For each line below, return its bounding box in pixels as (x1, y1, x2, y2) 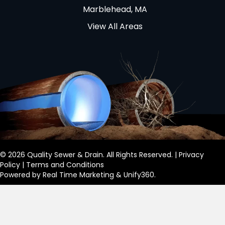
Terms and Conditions (26, 160, 104, 170)
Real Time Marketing (43, 170, 114, 180)
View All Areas (87, 21, 143, 33)
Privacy (179, 150, 204, 160)
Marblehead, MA (83, 4, 147, 16)
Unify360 (124, 170, 154, 180)
